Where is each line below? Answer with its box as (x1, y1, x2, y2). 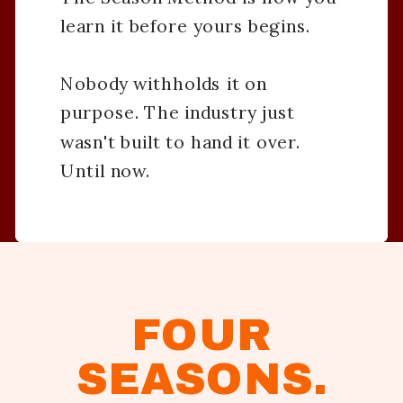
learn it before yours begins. (60, 14, 310, 38)
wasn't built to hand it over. (60, 130, 300, 154)
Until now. (60, 159, 150, 183)
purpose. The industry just (60, 102, 295, 125)
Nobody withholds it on (60, 72, 268, 96)
